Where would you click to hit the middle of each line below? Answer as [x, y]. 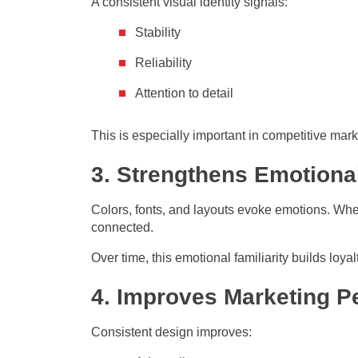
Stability [158, 33]
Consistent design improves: [171, 332]
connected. [122, 228]
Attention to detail [184, 93]
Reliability [163, 63]
